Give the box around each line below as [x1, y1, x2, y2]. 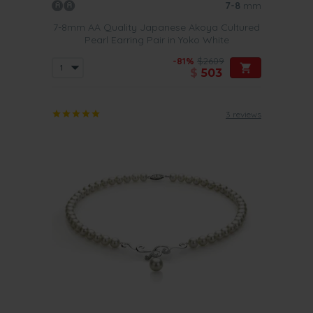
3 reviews [226, 109, 261, 119]
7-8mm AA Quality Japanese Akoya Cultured [53, 21, 260, 34]
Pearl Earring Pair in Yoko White [84, 34, 229, 46]
